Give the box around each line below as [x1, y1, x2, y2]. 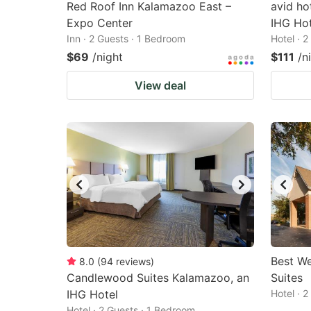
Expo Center [67, 16, 133, 30]
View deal [135, 78, 186, 92]
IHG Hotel [67, 287, 118, 301]
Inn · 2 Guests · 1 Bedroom [67, 33, 185, 44]
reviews [116, 255, 151, 267]
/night [92, 50, 123, 64]
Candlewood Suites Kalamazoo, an [67, 271, 249, 285]
